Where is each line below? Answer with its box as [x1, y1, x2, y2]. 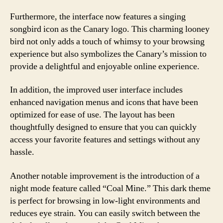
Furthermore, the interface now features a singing [10, 10, 186, 22]
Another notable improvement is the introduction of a [10, 170, 200, 182]
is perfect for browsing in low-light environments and [10, 195, 200, 207]
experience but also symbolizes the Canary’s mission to [10, 48, 207, 60]
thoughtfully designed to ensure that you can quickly [10, 121, 197, 133]
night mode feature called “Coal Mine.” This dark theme [10, 182, 211, 194]
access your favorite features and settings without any [10, 134, 200, 145]
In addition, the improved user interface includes [10, 84, 183, 96]
